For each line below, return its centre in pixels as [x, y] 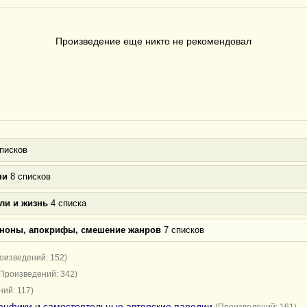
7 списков [183, 230]
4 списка [67, 203]
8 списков [29, 176]
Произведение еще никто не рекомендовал [153, 41]
